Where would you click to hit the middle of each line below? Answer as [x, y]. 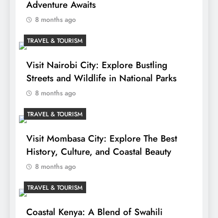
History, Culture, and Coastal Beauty [99, 152]
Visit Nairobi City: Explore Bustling [97, 65]
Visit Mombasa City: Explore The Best [102, 139]
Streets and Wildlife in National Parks [101, 78]
